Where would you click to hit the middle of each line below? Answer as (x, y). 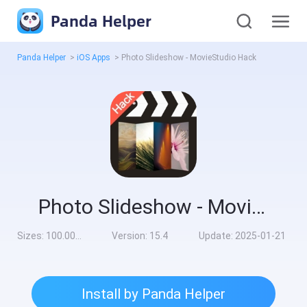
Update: (217, 236)
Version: (131, 236)
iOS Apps (94, 58)
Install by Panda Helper (153, 294)
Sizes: (32, 236)
